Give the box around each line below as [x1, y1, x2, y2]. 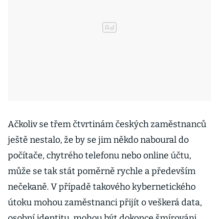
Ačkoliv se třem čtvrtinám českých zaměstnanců [8, 119, 206, 130]
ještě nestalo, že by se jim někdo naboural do [8, 134, 189, 145]
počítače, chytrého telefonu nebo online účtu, [8, 150, 191, 161]
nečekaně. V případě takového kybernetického [8, 181, 196, 192]
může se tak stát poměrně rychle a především [8, 166, 196, 176]
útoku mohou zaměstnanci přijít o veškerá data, [8, 197, 202, 208]
